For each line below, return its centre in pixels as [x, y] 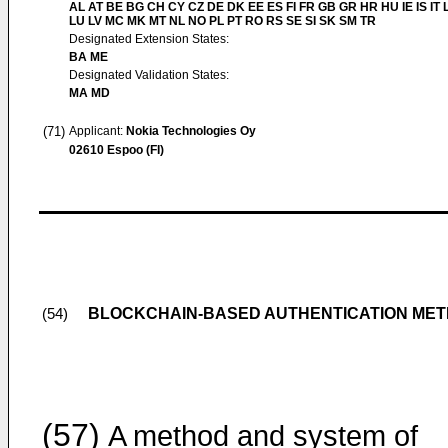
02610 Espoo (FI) [116, 150]
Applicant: [97, 131]
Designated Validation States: [149, 75]
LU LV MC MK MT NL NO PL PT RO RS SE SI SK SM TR [222, 21]
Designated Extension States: [149, 39]
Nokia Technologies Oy [191, 131]
